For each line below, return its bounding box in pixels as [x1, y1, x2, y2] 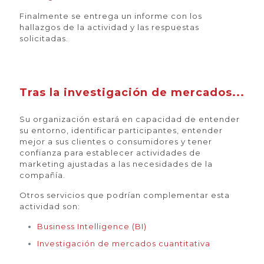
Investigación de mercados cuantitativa [37, 239, 210, 248]
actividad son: [19, 202, 80, 211]
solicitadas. [19, 34, 68, 43]
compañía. [19, 170, 65, 180]
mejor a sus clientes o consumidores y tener [19, 137, 212, 146]
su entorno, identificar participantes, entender [19, 126, 223, 135]
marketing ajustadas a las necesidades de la [19, 159, 213, 169]
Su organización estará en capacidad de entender [19, 114, 240, 124]
